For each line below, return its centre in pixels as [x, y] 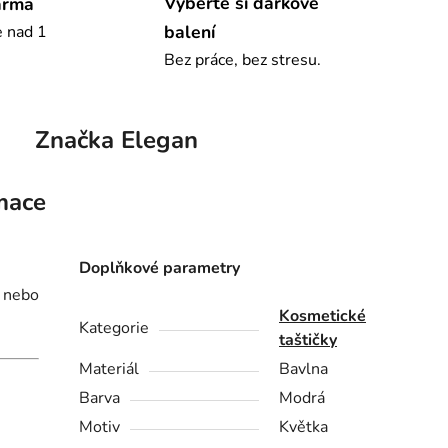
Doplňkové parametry [160, 267]
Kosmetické [323, 315]
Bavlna [304, 368]
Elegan [155, 139]
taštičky [308, 339]
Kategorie [114, 327]
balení [189, 31]
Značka [74, 139]
